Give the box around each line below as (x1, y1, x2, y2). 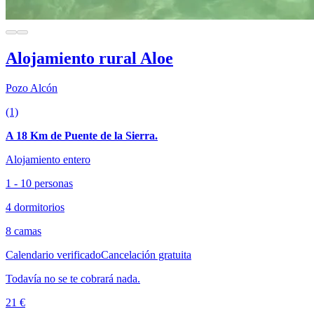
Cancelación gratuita (101, 248, 191, 261)
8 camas (6, 224, 41, 237)
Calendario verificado (6, 248, 101, 261)
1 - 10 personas (6, 177, 73, 189)
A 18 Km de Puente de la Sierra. (6, 129, 158, 142)
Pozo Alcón (6, 81, 57, 94)
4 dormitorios (6, 200, 64, 213)
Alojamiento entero (6, 153, 90, 165)
